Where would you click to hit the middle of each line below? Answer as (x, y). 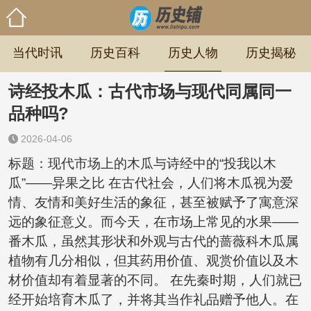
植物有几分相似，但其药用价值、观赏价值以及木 (153, 260)
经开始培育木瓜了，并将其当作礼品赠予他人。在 (153, 299)
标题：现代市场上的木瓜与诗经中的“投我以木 (142, 163)
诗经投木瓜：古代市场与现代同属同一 (150, 91)
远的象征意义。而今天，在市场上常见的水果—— (153, 221)
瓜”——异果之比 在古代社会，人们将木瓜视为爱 (150, 183)
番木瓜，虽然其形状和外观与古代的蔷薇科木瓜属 (153, 241)
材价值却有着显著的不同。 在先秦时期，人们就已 (155, 280)
